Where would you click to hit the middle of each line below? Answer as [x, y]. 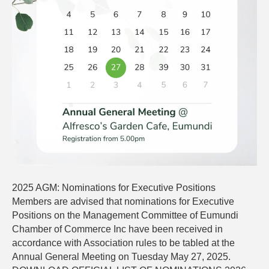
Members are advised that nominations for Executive [123, 202]
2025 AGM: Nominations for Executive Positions [114, 188]
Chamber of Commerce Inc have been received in [117, 229]
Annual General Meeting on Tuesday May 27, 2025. [121, 257]
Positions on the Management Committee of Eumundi [125, 216]
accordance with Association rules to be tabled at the [123, 243]
